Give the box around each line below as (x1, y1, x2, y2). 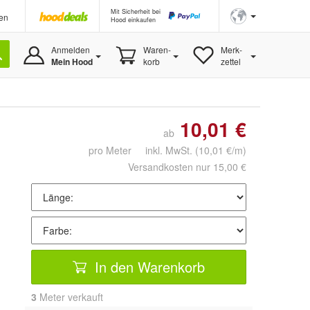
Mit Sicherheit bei (111, 7, 161, 16)
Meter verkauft (37, 290, 103, 304)
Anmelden (51, 44, 90, 55)
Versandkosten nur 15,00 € (128, 160, 246, 174)
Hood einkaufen (111, 15, 156, 24)
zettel (220, 55, 241, 67)
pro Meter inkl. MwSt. (89, 143, 195, 157)
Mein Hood (51, 55, 93, 68)
